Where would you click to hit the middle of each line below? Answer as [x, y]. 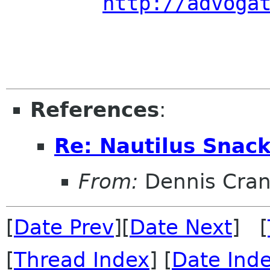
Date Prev [64, 228]
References [95, 110]
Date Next [181, 228]
